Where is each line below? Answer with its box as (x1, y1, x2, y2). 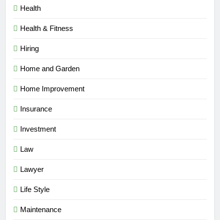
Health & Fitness (20, 24, 73, 33)
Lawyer (20, 165, 44, 174)
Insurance (20, 105, 52, 113)
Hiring (20, 44, 39, 53)
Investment (20, 125, 56, 134)
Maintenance (20, 205, 61, 214)
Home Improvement (20, 84, 84, 93)
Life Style (20, 185, 50, 194)
